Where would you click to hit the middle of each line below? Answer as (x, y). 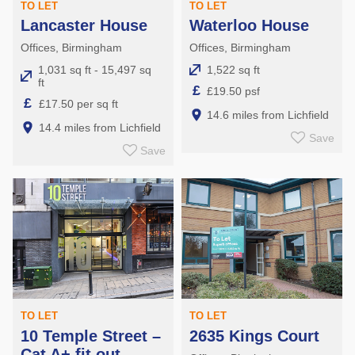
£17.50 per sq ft (78, 103)
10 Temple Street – (91, 336)
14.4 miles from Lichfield (99, 128)
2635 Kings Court (254, 336)
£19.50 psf (234, 91)
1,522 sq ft (233, 70)
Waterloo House (249, 26)
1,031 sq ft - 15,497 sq (95, 70)
